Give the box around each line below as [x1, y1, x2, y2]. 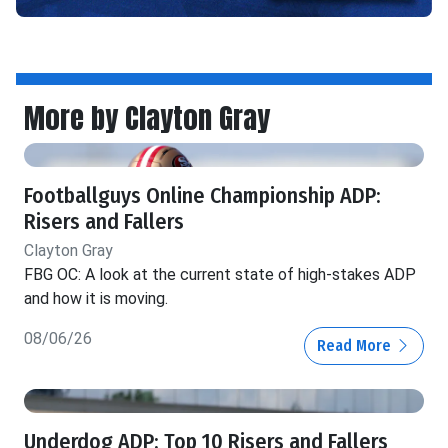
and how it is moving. [24, 288, 168, 308]
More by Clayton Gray [24, 95, 270, 139]
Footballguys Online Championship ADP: [24, 182, 381, 209]
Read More [317, 335, 395, 355]
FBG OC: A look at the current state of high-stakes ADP [24, 264, 416, 284]
